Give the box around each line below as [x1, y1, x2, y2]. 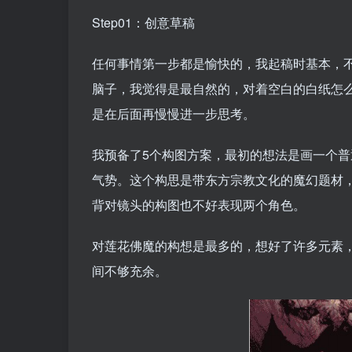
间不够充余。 [92, 262, 167, 280]
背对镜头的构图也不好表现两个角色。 [92, 196, 306, 214]
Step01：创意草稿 [92, 13, 195, 32]
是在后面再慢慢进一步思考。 [92, 104, 255, 123]
